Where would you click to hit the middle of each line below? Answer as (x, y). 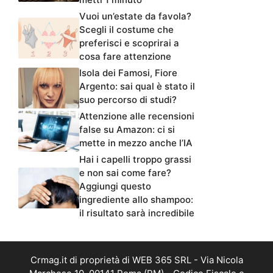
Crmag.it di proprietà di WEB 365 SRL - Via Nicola (136, 260)
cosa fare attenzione (125, 57)
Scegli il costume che (126, 30)
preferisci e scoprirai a (129, 43)
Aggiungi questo (115, 186)
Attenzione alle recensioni (137, 116)
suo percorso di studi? (128, 100)
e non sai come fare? (125, 173)
